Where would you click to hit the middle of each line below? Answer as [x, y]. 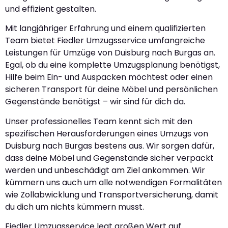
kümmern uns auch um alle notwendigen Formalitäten [113, 182]
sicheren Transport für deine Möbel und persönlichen [111, 90]
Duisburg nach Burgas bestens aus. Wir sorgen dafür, [110, 146]
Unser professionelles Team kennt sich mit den [99, 121]
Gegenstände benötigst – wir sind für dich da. [95, 102]
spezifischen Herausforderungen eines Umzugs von [107, 133]
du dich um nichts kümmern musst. [75, 207]
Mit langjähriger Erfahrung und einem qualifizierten [105, 28]
